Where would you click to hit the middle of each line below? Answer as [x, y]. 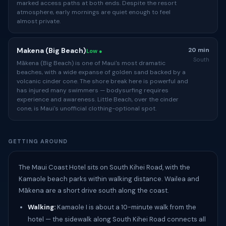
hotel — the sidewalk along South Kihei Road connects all [117, 219]
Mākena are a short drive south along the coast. [94, 190]
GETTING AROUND [38, 141]
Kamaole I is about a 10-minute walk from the [126, 207]
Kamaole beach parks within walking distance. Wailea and [109, 179]
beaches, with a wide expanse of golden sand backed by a [101, 72]
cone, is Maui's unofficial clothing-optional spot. [87, 108]
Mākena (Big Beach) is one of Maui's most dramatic [91, 63]
